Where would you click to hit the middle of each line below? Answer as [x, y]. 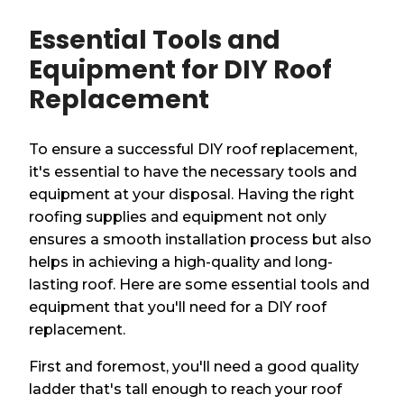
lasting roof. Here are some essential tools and [200, 284]
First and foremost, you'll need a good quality [194, 366]
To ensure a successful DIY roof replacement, [193, 149]
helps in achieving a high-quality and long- [181, 262]
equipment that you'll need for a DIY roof [178, 307]
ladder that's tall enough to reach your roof [186, 389]
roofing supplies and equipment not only [178, 216]
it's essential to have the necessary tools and [193, 171]
